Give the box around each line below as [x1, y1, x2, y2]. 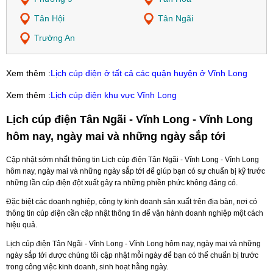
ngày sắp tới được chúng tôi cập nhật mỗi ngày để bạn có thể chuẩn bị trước [6, 250, 258, 260]
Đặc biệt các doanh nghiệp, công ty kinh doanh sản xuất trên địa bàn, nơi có [6, 197, 257, 206]
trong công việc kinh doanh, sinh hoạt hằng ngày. [6, 262, 168, 271]
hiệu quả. [6, 220, 37, 229]
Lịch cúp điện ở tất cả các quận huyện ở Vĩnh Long [51, 68, 247, 79]
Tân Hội [34, 13, 65, 24]
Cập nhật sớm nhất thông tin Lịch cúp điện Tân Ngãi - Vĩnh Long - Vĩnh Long [6, 155, 259, 164]
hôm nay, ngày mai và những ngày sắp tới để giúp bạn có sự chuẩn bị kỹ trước [6, 166, 265, 175]
